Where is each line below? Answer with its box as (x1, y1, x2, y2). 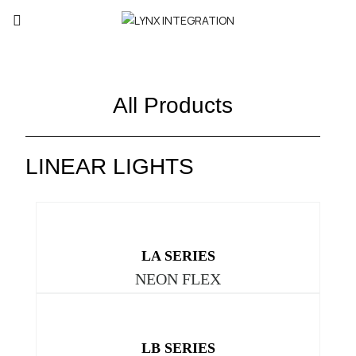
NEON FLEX (135, 270, 221, 288)
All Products (113, 92, 233, 118)
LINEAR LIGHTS (25, 153, 194, 179)
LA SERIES (141, 248, 215, 265)
